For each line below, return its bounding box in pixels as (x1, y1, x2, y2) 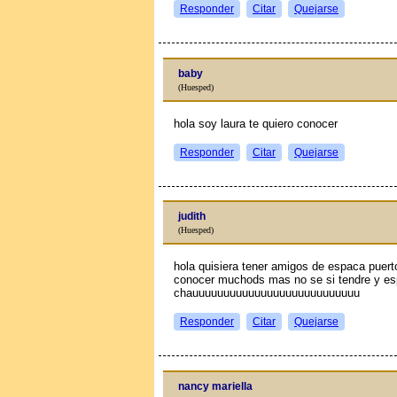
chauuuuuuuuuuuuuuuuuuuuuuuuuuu (174, 286, 360, 300)
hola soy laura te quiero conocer (174, 116, 338, 130)
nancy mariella (178, 379, 253, 393)
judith (178, 210, 206, 222)
